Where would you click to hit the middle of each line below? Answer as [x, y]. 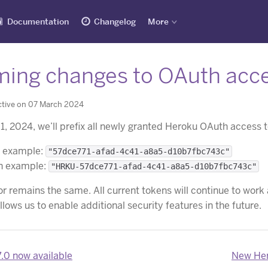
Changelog [115, 22]
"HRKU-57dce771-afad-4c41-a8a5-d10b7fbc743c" [154, 166]
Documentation [38, 22]
